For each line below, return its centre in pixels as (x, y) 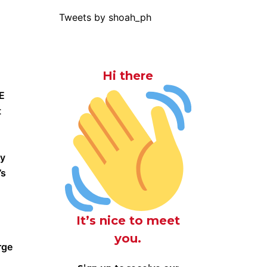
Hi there (128, 76)
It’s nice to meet (128, 220)
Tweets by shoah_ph (105, 17)
